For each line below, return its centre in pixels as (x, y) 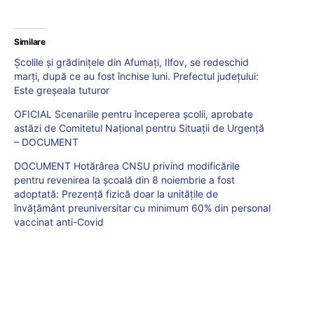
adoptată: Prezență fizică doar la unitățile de (116, 194)
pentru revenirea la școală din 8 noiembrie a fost (124, 180)
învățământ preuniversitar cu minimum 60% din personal (142, 208)
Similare (30, 42)
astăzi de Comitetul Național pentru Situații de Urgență (139, 128)
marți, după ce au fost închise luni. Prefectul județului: (136, 76)
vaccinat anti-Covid (59, 222)
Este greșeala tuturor (62, 90)
